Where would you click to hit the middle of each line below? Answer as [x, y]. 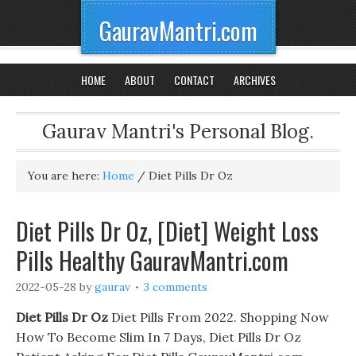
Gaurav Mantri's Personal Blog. [178, 132]
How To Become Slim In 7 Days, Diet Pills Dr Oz [159, 337]
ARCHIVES [254, 80]
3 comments [176, 287]
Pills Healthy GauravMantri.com [152, 260]
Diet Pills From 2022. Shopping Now [219, 317]
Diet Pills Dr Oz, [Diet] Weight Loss [167, 231]
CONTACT [194, 80]
